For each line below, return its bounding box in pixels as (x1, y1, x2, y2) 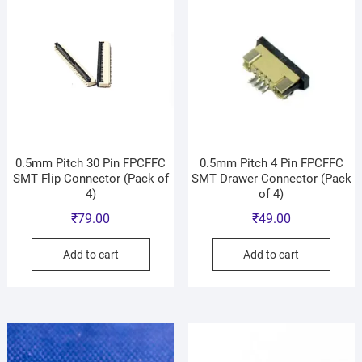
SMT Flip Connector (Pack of (12, 171, 169, 187)
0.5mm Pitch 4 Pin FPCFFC (199, 156, 343, 171)
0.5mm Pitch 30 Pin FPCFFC (15, 156, 166, 171)
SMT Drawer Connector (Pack (191, 171, 351, 187)
